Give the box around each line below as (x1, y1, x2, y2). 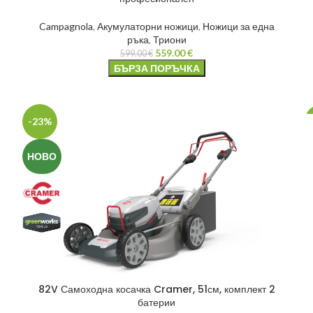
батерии (138, 295, 175, 310)
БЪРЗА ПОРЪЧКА (113, 61, 200, 74)
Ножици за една (202, 20, 275, 32)
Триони (152, 33, 187, 45)
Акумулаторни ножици (96, 20, 198, 32)
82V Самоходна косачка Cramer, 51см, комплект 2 (38, 282, 275, 296)
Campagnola (38, 20, 93, 32)
